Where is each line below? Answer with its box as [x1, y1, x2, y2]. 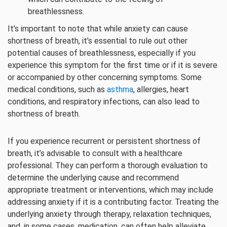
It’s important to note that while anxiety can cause [8, 24, 188, 33]
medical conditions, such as [8, 85, 107, 94]
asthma [107, 85, 133, 94]
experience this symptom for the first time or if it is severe [8, 60, 217, 70]
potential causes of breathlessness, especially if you [8, 48, 196, 58]
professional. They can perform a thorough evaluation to [8, 161, 208, 170]
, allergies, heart [133, 85, 189, 94]
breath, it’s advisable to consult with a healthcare [8, 148, 182, 158]
